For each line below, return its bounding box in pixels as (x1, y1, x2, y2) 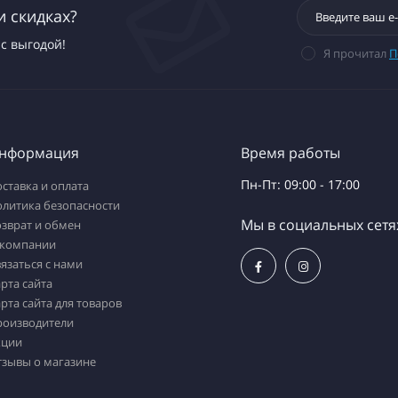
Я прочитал (323, 45, 389, 61)
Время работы (241, 143, 340, 163)
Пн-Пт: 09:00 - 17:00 (241, 176, 360, 193)
